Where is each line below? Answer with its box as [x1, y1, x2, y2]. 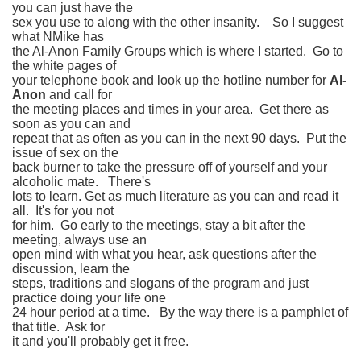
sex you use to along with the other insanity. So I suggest [12, 15, 343, 30]
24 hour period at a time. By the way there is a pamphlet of [12, 305, 348, 320]
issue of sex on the [12, 146, 118, 160]
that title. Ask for [12, 320, 105, 334]
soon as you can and [12, 117, 131, 131]
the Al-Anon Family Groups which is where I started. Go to [12, 44, 343, 59]
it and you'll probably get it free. [12, 334, 195, 349]
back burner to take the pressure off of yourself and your [12, 160, 327, 175]
